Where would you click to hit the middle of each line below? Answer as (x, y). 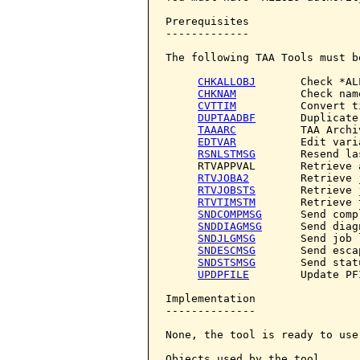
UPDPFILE (223, 274)
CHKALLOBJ (227, 82)
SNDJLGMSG (227, 238)
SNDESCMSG (227, 250)
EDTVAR (217, 142)
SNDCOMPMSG (230, 214)
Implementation (211, 299)
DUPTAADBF (227, 118)
